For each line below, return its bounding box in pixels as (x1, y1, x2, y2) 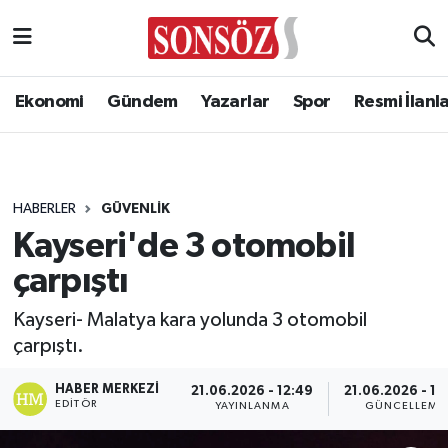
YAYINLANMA (214, 401, 290, 412)
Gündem (107, 93, 178, 111)
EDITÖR (55, 398, 97, 409)
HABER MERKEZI (55, 382, 160, 396)
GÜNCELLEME (364, 401, 446, 412)
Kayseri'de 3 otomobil (12, 228, 355, 264)
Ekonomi (15, 93, 84, 111)
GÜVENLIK (100, 202, 170, 216)
